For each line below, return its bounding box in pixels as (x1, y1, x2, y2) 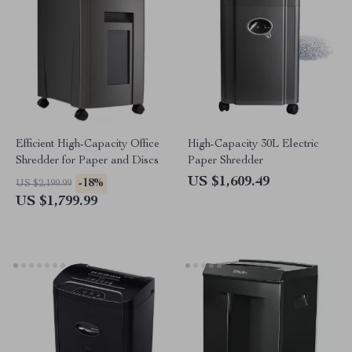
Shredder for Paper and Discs (16, 156, 159, 167)
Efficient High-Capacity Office (16, 139, 159, 150)
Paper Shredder (188, 156, 263, 167)
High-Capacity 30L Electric (188, 139, 319, 150)
